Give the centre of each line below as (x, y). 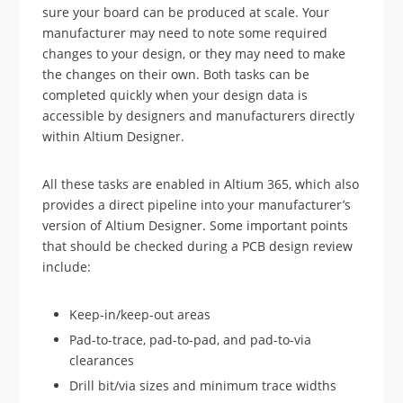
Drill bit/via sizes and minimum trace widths (203, 386)
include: (67, 267)
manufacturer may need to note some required (185, 33)
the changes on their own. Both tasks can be (176, 75)
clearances (102, 361)
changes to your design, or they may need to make (194, 54)
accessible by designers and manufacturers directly (199, 116)
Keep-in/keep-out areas (140, 315)
